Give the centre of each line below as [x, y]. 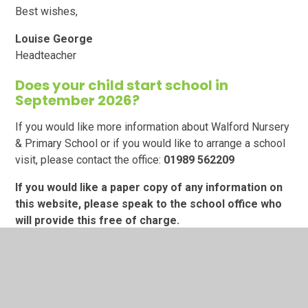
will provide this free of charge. [98, 221]
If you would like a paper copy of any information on [149, 188]
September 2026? [78, 101]
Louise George [54, 39]
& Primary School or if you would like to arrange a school [151, 144]
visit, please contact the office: [88, 160]
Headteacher [46, 56]
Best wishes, [47, 12]
